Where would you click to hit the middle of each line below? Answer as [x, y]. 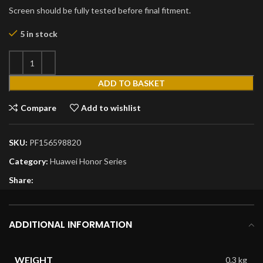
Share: [21, 180]
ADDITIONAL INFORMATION [70, 225]
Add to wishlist [111, 107]
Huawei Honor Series [88, 161]
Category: [28, 161]
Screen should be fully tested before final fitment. [100, 10]
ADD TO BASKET [131, 83]
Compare [38, 107]
